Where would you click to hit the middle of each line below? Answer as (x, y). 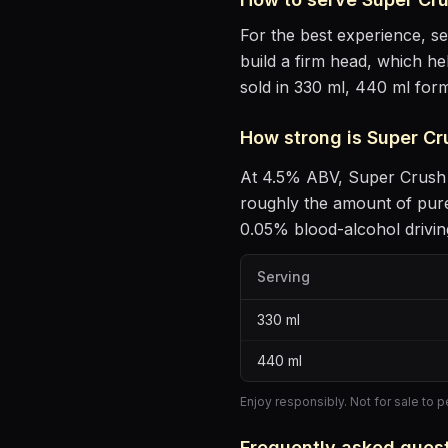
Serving (283, 276)
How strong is (303, 137)
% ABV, (316, 177)
